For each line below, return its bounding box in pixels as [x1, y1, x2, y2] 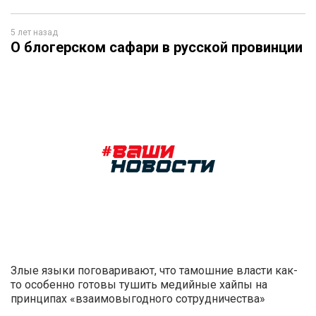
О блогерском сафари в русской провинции [11, 38, 303, 56]
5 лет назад [11, 27, 58, 37]
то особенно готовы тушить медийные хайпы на [11, 277, 267, 291]
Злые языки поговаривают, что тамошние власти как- [11, 263, 298, 277]
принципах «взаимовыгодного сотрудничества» [11, 291, 265, 305]
